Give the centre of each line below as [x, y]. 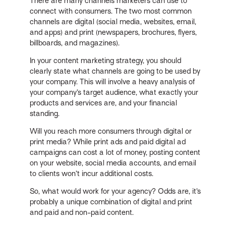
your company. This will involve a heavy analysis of [112, 82]
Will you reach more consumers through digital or [111, 131]
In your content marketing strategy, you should [106, 61]
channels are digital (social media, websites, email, [113, 22]
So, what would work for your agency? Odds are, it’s [116, 191]
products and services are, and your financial [104, 103]
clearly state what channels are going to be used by [115, 71]
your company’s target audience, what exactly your [114, 93]
